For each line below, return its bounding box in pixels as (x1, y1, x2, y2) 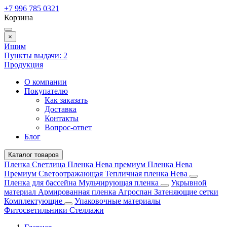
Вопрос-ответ (45, 123, 92, 132)
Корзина (4, 13, 33, 22)
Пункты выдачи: (4, 51, 61, 60)
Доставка (45, 105, 77, 113)
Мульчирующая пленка (79, 178, 161, 187)
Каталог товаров (8, 151, 59, 159)
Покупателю (24, 87, 68, 95)
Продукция (4, 60, 43, 69)
